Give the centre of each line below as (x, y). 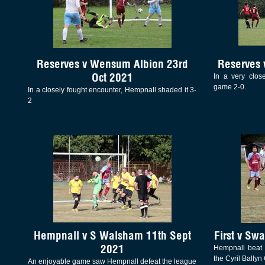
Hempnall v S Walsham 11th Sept (112, 236)
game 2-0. (230, 87)
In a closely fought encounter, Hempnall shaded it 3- (112, 90)
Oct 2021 (112, 77)
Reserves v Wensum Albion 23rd (112, 64)
